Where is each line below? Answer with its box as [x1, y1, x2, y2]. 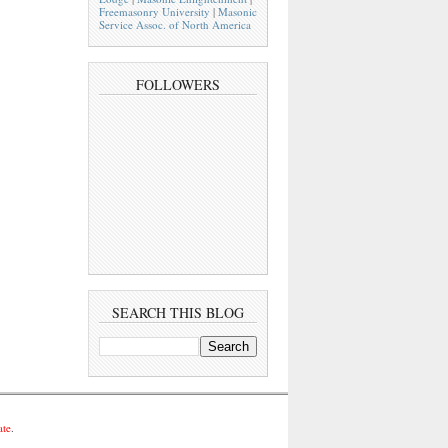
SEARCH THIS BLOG [112, 303, 244, 323]
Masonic [218, 3, 257, 19]
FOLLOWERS [136, 74, 220, 94]
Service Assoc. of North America [99, 16, 251, 32]
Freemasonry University [99, 3, 210, 19]
